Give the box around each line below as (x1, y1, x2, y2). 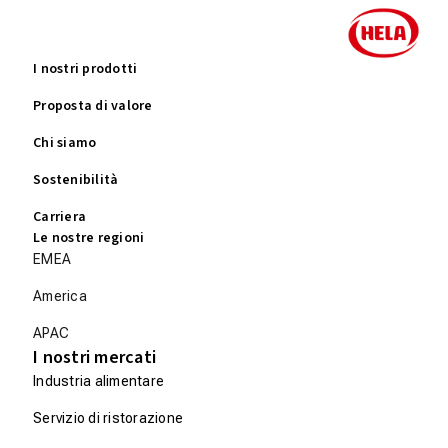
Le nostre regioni (33, 227, 145, 248)
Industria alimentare (33, 372, 164, 389)
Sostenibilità (33, 169, 119, 190)
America (33, 287, 87, 304)
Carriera (33, 206, 86, 227)
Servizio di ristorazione (33, 409, 183, 426)
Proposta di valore (33, 95, 153, 116)
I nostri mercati (33, 344, 156, 370)
